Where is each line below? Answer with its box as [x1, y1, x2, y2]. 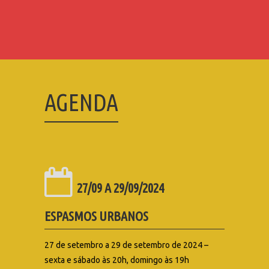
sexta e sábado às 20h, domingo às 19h [44, 255, 189, 265]
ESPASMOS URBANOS [44, 208, 148, 223]
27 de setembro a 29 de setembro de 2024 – [44, 240, 208, 250]
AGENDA [44, 88, 118, 116]
